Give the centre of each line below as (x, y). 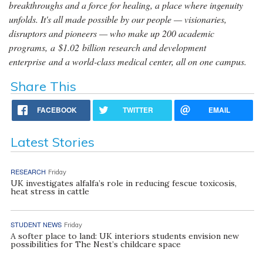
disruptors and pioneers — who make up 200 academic (112, 33)
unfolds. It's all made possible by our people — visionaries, (118, 19)
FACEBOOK (57, 109)
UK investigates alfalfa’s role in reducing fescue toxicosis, (123, 183)
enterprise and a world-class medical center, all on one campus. (128, 61)
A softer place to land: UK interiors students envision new (124, 236)
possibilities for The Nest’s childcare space (95, 244)
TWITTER (138, 109)
